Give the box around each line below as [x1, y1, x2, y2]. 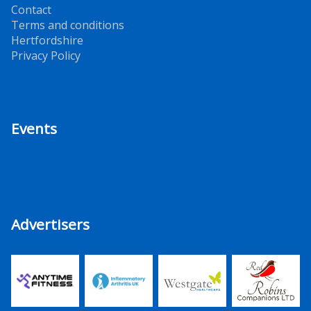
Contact [11, 2, 51, 18]
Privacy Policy [11, 48, 81, 64]
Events [11, 119, 57, 139]
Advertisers [11, 215, 90, 235]
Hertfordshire [11, 33, 83, 49]
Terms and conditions [11, 17, 124, 33]
